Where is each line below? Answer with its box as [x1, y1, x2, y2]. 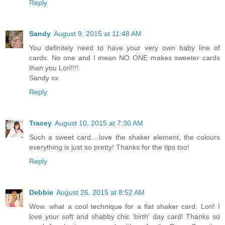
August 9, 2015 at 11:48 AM [54, 30, 142, 38]
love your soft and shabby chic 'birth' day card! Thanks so [29, 212, 220, 221]
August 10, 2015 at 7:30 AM [55, 119, 143, 128]
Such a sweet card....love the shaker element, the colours [29, 133, 220, 142]
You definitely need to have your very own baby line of [29, 44, 220, 52]
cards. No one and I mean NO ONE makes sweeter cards [29, 54, 220, 62]
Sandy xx [29, 74, 58, 82]
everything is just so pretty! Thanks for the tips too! [29, 143, 189, 152]
